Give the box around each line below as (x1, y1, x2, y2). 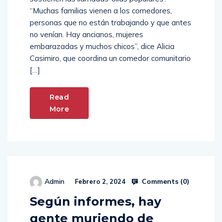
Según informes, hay (30, 194, 161, 209)
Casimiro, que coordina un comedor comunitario (30, 54, 191, 63)
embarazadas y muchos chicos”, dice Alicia (30, 42, 174, 52)
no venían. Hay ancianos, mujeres (30, 30, 143, 40)
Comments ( (140, 176, 183, 186)
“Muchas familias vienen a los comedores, (30, 6, 172, 16)
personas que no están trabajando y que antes (30, 18, 191, 28)
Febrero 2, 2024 (73, 177, 125, 186)
